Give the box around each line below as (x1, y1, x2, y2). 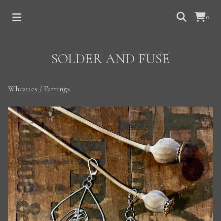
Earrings (44, 84, 70, 94)
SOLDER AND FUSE (51, 50, 170, 67)
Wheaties (8, 84, 39, 94)
